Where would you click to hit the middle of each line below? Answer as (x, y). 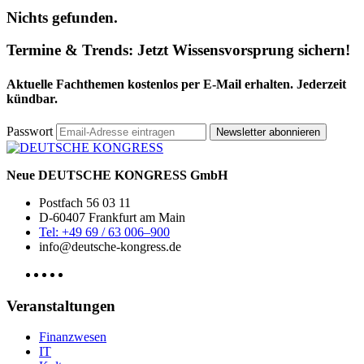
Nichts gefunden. (62, 17)
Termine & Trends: (70, 50)
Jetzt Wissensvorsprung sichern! (242, 50)
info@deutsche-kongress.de (110, 246)
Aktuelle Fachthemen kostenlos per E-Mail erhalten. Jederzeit (176, 84)
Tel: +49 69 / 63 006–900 (104, 232)
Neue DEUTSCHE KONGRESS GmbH (117, 175)
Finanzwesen (73, 337)
